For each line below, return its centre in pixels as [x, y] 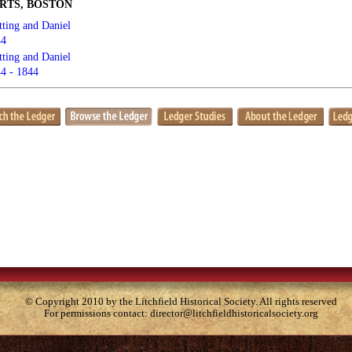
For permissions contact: [97, 313]
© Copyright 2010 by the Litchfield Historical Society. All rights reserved [181, 302]
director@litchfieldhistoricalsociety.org [234, 313]
